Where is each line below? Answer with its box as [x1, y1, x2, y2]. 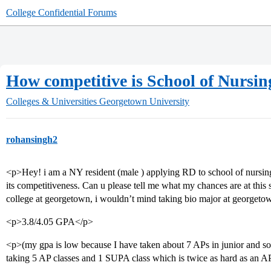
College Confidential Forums [6, 7, 117, 18]
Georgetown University [99, 96, 189, 106]
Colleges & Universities [6, 96, 97, 106]
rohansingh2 [6, 134, 57, 145]
